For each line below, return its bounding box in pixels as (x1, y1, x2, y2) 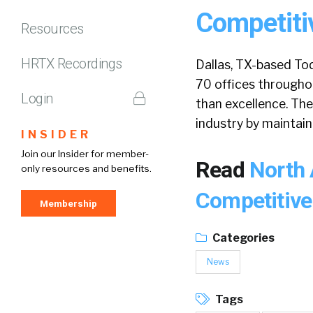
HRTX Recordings (21, 54, 122, 72)
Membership (40, 197, 97, 209)
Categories (210, 231, 275, 245)
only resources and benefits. (21, 162, 152, 174)
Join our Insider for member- (21, 147, 149, 159)
